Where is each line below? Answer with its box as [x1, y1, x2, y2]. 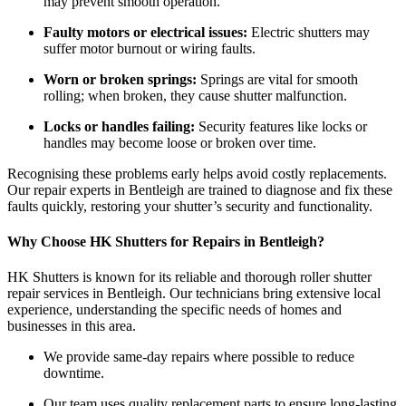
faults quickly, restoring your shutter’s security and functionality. [7, 198, 372, 214]
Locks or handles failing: [43, 118, 195, 134]
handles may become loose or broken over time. [43, 134, 316, 150]
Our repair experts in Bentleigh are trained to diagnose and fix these [7, 181, 392, 198]
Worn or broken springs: [43, 71, 197, 87]
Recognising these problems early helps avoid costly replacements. [7, 165, 387, 181]
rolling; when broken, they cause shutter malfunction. [43, 87, 347, 103]
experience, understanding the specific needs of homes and [7, 302, 342, 318]
